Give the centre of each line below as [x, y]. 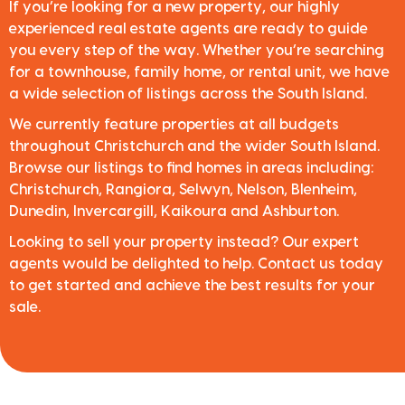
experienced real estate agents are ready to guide [188, 29]
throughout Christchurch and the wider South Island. [194, 147]
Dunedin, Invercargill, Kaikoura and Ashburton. [174, 212]
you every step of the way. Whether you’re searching [197, 51]
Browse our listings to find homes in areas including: [191, 169]
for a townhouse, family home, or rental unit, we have [199, 73]
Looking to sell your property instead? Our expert [184, 243]
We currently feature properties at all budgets [174, 125]
